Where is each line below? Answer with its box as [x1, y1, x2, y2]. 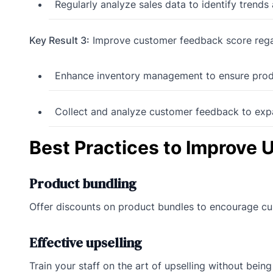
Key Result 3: [29, 34, 90, 47]
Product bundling [29, 174, 136, 193]
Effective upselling [29, 233, 142, 252]
